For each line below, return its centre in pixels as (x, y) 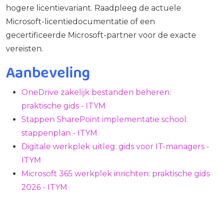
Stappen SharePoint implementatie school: (105, 119)
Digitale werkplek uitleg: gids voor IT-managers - (115, 146)
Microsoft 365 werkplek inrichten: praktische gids (116, 173)
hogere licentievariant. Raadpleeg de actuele (93, 8)
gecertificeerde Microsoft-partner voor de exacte (101, 35)
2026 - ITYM (44, 187)
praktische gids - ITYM (63, 106)
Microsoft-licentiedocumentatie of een (80, 21)
